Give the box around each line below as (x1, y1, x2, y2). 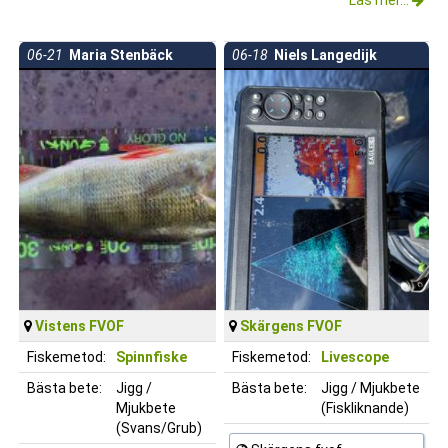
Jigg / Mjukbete (321, 379, 420, 396)
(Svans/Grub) (116, 419, 202, 436)
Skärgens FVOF (240, 317, 342, 334)
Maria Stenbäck (63, 46, 173, 63)
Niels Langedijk (268, 46, 377, 63)
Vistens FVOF (35, 317, 124, 334)
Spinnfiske (116, 348, 187, 365)
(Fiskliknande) (321, 399, 409, 416)
